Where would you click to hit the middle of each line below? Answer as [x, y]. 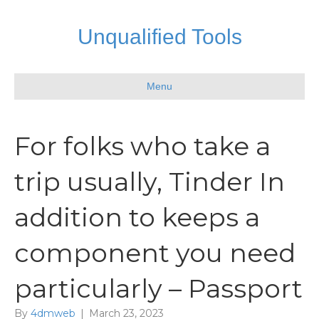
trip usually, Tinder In [150, 182]
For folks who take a [142, 146]
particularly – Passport [158, 288]
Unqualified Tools [159, 37]
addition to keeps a [137, 217]
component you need [155, 253]
